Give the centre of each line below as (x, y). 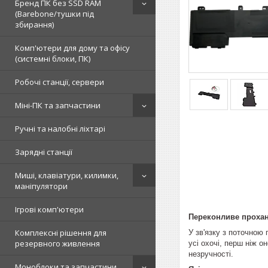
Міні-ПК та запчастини (58, 105)
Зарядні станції (44, 152)
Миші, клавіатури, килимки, (67, 175)
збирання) (34, 25)
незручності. (211, 254)
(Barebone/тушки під (54, 14)
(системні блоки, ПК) (53, 59)
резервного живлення (57, 243)
